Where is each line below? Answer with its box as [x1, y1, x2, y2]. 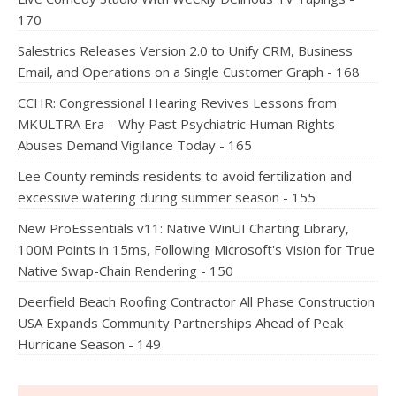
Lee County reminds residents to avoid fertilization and [18, 167, 352, 185]
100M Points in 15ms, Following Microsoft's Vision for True [18, 240, 375, 258]
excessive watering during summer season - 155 [18, 188, 316, 206]
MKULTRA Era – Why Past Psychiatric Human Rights [18, 115, 335, 133]
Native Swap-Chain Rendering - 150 [18, 262, 233, 279]
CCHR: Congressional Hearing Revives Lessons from [18, 94, 337, 111]
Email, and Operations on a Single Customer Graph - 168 [18, 63, 360, 80]
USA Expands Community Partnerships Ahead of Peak [18, 314, 343, 331]
